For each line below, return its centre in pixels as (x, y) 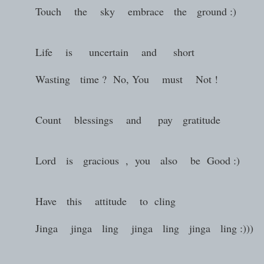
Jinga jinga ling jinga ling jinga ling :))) (130, 228)
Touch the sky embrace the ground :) (121, 11)
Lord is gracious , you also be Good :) (125, 160)
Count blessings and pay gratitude (117, 119)
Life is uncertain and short (105, 52)
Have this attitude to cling (93, 201)
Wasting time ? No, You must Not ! (112, 79)
